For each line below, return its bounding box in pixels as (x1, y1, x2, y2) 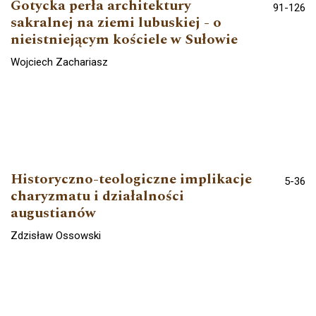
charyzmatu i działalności (11, 185, 184, 207)
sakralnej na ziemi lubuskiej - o (11, 11, 221, 33)
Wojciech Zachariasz (11, 55, 108, 68)
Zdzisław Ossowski (11, 229, 101, 242)
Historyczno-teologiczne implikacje (11, 168, 252, 190)
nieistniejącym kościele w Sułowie (11, 28, 238, 50)
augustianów (11, 202, 96, 224)
